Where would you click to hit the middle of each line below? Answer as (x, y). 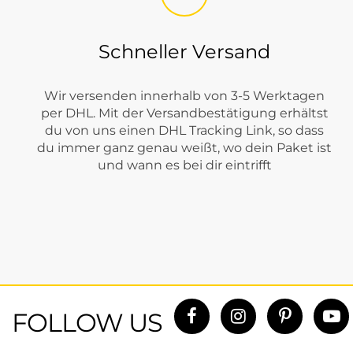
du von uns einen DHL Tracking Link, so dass (184, 131)
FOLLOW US (87, 323)
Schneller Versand (184, 52)
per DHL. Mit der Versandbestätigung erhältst (184, 113)
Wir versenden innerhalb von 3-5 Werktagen (184, 96)
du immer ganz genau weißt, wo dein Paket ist (184, 148)
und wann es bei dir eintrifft (184, 165)
